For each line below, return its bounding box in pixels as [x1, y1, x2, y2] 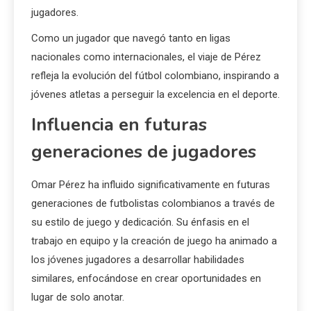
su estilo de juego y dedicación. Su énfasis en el [31, 215, 249, 228]
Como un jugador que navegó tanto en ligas [31, 31, 230, 44]
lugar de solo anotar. [31, 290, 124, 303]
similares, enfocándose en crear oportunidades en [31, 271, 261, 285]
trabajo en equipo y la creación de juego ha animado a [31, 234, 277, 247]
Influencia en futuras [31, 112, 207, 137]
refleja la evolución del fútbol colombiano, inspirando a [31, 69, 279, 82]
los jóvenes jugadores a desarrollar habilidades [31, 253, 244, 266]
